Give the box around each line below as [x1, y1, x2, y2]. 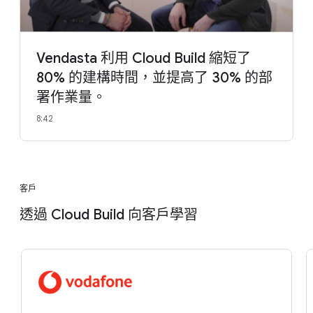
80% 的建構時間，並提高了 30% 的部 [36, 69, 272, 87]
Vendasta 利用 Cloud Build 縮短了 [36, 50, 251, 68]
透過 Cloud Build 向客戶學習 [20, 206, 198, 224]
